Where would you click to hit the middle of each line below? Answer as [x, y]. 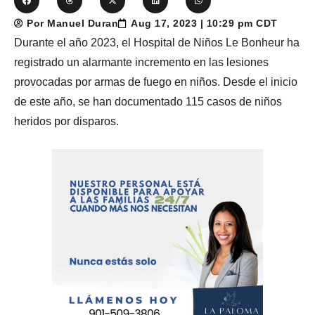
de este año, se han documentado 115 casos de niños [148, 102]
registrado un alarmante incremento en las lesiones [141, 63]
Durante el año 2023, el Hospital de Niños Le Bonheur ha [157, 43]
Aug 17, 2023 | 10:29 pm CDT [204, 24]
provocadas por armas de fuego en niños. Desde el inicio [156, 82]
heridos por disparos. [66, 122]
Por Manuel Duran [72, 24]
